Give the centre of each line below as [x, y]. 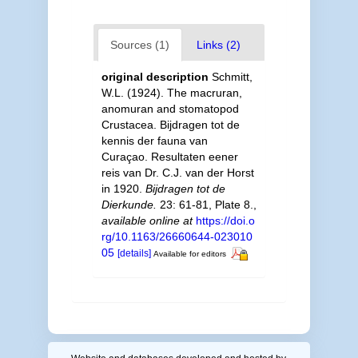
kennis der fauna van [154, 140]
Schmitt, [232, 76]
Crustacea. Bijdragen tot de [170, 124]
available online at [147, 220]
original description [155, 76]
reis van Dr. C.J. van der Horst [177, 172]
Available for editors [189, 253]
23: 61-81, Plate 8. [205, 204]
